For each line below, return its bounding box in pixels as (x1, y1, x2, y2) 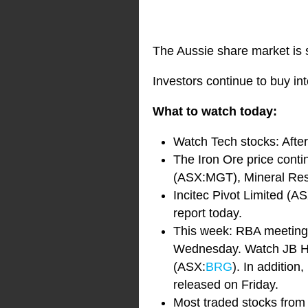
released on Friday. (173, 278, 278, 292)
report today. (173, 206, 242, 221)
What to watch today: (153, 104, 277, 119)
